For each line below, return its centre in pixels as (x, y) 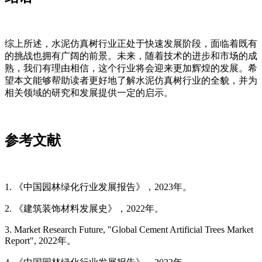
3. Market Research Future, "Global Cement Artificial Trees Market (129, 229)
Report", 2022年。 (40, 240)
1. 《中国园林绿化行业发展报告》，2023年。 (98, 187)
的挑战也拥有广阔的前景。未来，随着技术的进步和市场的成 (131, 56)
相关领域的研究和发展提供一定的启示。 (89, 92)
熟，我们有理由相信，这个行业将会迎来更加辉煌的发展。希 (131, 68)
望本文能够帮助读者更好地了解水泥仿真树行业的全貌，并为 (131, 80)
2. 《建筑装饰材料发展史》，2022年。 (84, 208)
